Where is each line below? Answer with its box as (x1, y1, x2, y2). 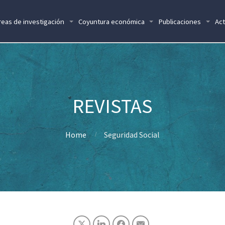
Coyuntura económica (78, 16, 145, 26)
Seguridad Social (104, 130, 160, 140)
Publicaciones (158, 16, 201, 26)
